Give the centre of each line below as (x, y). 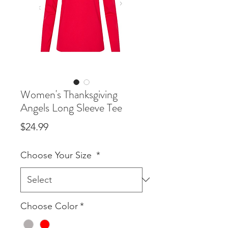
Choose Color (49, 206)
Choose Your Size (57, 155)
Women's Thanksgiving (69, 94)
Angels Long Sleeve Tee (71, 107)
